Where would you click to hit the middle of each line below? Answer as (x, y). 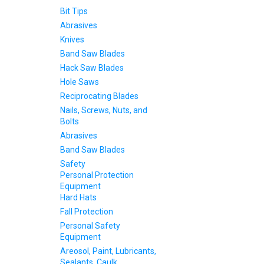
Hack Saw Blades (92, 68)
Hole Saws (80, 82)
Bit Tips (74, 11)
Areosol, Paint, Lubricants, (108, 251)
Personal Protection (97, 175)
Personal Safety (90, 226)
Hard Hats (78, 197)
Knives (72, 39)
